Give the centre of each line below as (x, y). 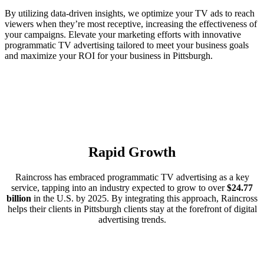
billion (19, 198)
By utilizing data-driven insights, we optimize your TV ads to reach (130, 13)
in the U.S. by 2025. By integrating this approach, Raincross (144, 198)
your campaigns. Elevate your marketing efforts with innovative (123, 34)
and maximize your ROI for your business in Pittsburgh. (109, 55)
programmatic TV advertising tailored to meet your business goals (127, 45)
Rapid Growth (132, 152)
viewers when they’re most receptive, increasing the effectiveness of (131, 24)
